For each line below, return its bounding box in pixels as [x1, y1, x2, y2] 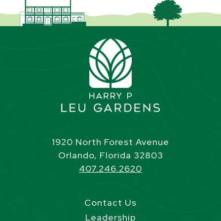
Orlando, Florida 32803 [58, 149, 163, 161]
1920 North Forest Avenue [52, 136, 169, 147]
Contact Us [84, 196, 137, 208]
